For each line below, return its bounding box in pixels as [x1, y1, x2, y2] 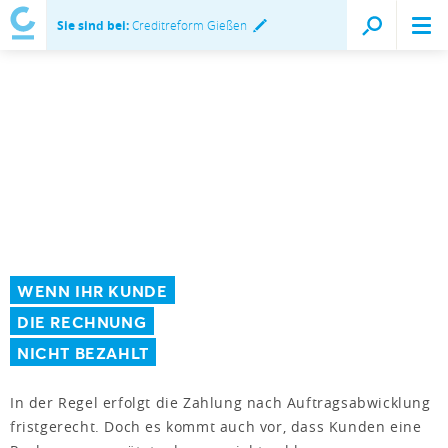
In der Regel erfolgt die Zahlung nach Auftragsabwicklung [10, 392, 431, 412]
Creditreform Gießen [129, 17, 247, 33]
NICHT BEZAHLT [17, 341, 149, 363]
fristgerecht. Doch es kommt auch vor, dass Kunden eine [10, 416, 422, 436]
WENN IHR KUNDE [17, 279, 168, 301]
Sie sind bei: [57, 17, 129, 34]
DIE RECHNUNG [17, 310, 147, 332]
